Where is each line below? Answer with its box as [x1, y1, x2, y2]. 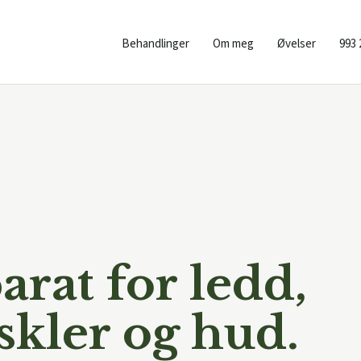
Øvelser [277, 35, 316, 52]
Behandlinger [122, 35, 189, 52]
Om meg [213, 35, 254, 52]
